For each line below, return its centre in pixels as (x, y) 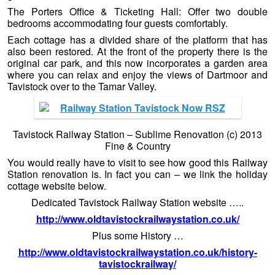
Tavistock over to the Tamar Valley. (82, 86)
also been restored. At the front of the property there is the (137, 51)
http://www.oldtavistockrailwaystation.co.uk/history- (137, 252)
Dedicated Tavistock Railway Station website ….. (137, 202)
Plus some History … (137, 235)
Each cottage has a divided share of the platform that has (137, 39)
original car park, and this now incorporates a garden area (137, 63)
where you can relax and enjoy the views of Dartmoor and (137, 74)
